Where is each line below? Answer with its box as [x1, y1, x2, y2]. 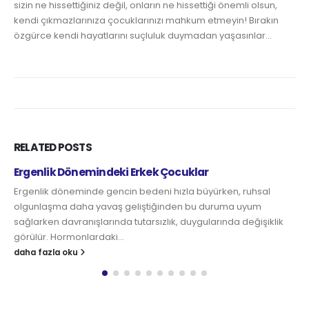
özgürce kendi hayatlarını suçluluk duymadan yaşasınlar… [14, 29, 272, 43]
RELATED [14, 140, 58, 155]
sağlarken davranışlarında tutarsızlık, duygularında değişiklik [14, 215, 283, 229]
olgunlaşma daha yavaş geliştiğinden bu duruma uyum [14, 200, 261, 214]
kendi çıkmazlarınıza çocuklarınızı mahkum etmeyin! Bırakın [14, 14, 279, 28]
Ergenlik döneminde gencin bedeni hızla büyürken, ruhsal [14, 185, 270, 199]
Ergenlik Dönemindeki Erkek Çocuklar [14, 165, 209, 180]
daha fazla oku [14, 247, 80, 259]
